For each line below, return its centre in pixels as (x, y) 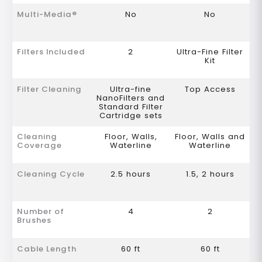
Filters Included (51, 52)
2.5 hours (131, 174)
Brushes (34, 220)
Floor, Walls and (210, 137)
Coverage (39, 146)
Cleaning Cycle (51, 174)
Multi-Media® (47, 15)
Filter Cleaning (49, 89)
